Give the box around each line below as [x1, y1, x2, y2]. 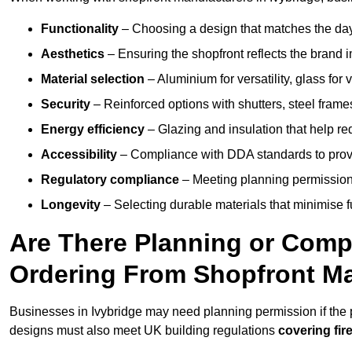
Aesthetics [41, 47, 104, 61]
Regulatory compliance [41, 173, 179, 187]
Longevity [41, 198, 101, 212]
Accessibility [41, 148, 117, 162]
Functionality [41, 22, 119, 36]
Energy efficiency [41, 123, 145, 137]
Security [41, 97, 90, 112]
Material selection [41, 72, 145, 86]
